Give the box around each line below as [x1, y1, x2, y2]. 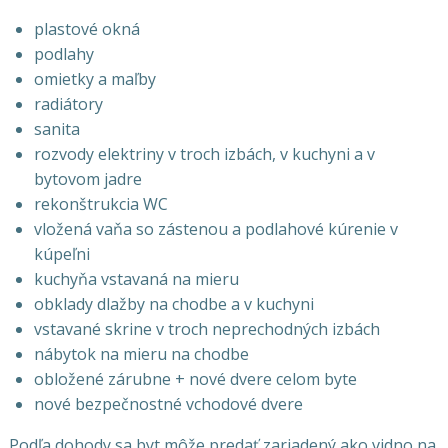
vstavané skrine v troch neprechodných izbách [33, 318, 380, 340]
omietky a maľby [33, 68, 156, 90]
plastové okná [33, 18, 140, 40]
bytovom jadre [33, 168, 142, 190]
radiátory [33, 93, 103, 115]
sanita [33, 118, 80, 140]
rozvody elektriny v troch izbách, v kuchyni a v [33, 143, 375, 165]
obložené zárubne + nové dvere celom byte [33, 368, 357, 390]
